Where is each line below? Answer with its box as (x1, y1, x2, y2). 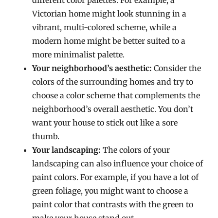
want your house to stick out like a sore (32, 118, 178, 127)
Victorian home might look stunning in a (32, 9, 187, 18)
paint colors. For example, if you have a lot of (32, 172, 199, 182)
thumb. (32, 131, 60, 141)
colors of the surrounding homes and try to (32, 77, 194, 87)
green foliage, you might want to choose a (32, 186, 189, 196)
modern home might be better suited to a (32, 36, 186, 46)
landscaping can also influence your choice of (32, 159, 203, 168)
